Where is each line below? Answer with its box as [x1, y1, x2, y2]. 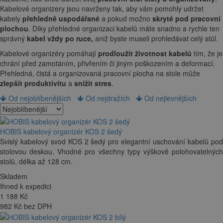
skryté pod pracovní [152, 13, 221, 24]
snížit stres [74, 78, 111, 89]
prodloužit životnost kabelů [98, 48, 192, 59]
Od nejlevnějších [142, 93, 197, 104]
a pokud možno [100, 13, 152, 24]
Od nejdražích [84, 93, 132, 104]
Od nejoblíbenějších [6, 93, 73, 104]
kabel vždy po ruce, [27, 33, 93, 44]
